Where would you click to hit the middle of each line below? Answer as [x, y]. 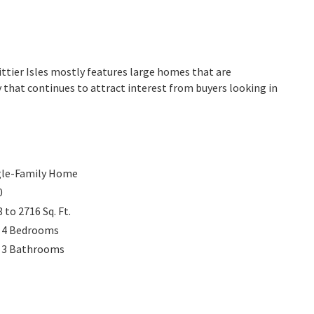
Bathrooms [37, 249]
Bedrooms [34, 230]
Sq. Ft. [57, 211]
